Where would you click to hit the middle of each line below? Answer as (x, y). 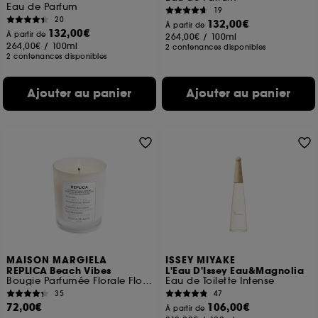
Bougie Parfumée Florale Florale (147, 281)
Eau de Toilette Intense (220, 281)
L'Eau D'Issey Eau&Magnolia (235, 271)
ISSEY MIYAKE (201, 261)
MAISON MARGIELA (57, 261)
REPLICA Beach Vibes (59, 271)
